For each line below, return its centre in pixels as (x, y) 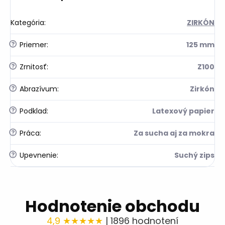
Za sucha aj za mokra (174, 133)
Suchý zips (194, 155)
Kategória (27, 22)
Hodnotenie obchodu (113, 206)
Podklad (32, 111)
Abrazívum (37, 89)
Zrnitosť (32, 67)
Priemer (32, 44)
